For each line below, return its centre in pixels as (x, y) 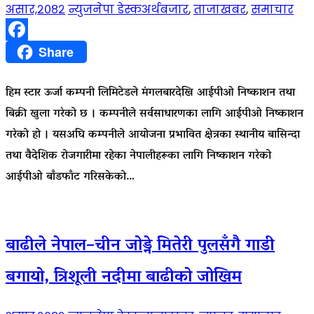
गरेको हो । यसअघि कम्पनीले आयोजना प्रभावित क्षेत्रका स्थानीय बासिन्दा (153, 135)
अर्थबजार (165, 10)
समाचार (272, 10)
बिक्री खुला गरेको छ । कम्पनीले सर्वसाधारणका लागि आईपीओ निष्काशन (155, 114)
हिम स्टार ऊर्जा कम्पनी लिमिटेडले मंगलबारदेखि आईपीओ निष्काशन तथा (150, 93)
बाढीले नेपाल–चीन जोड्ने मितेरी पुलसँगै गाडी (140, 246)
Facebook (29, 52)
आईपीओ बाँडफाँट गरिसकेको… (70, 177)
